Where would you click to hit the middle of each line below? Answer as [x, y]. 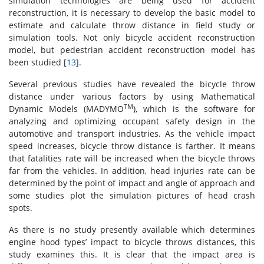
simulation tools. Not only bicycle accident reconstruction [132, 38]
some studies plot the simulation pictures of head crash [132, 196]
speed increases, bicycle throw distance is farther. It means [132, 146]
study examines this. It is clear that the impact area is [132, 255]
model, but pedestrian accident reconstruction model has [132, 50]
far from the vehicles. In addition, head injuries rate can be [132, 171]
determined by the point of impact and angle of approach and [132, 183]
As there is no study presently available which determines [132, 230]
